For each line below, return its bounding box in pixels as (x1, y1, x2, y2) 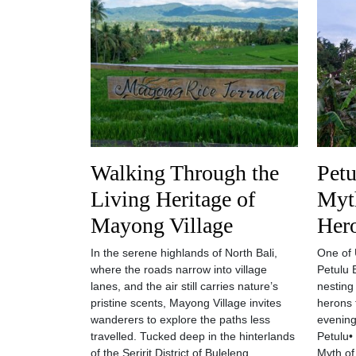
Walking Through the (91, 161, 279, 185)
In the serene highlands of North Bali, (91, 246, 277, 259)
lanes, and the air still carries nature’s (91, 280, 278, 292)
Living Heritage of (91, 187, 255, 211)
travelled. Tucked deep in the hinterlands (91, 330, 295, 342)
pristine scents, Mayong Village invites (91, 296, 281, 309)
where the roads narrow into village (91, 263, 267, 276)
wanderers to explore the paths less (91, 313, 270, 326)
